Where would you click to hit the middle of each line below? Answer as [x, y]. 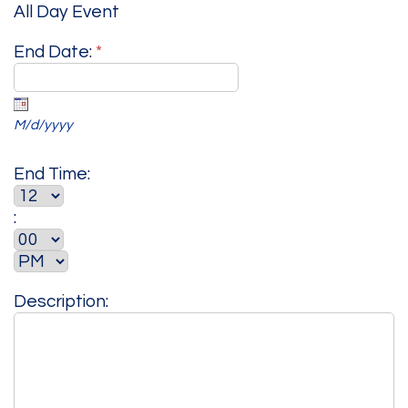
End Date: [55, 51]
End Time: [52, 173]
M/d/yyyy [43, 124]
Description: [61, 301]
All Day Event [66, 11]
